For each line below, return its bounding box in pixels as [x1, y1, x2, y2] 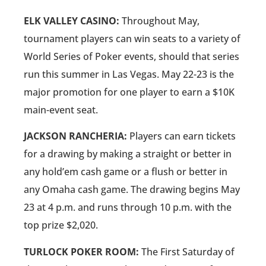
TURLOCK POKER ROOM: [24, 245, 139, 258]
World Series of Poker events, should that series [24, 49, 239, 63]
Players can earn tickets [127, 129, 236, 143]
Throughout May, [119, 14, 199, 27]
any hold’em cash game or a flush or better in [24, 165, 227, 179]
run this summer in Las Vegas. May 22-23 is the [24, 67, 234, 81]
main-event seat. [24, 103, 98, 116]
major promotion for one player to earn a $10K [24, 85, 235, 99]
